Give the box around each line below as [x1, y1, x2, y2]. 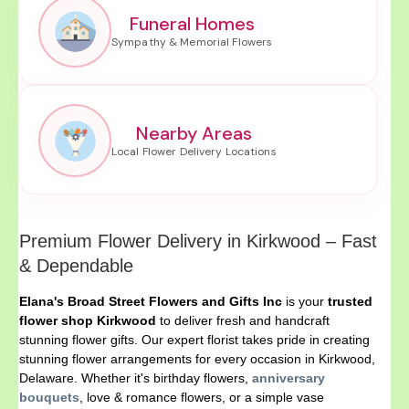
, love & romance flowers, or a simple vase [79, 390, 324, 405]
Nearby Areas [135, 121, 252, 146]
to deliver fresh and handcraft [156, 313, 330, 329]
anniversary [252, 371, 325, 386]
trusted [328, 294, 372, 309]
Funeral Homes [129, 12, 255, 37]
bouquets [19, 390, 79, 405]
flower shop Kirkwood [19, 313, 156, 329]
